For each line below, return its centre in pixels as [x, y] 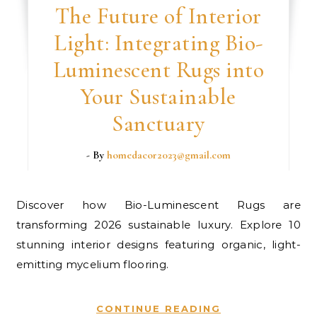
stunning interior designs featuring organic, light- [158, 244]
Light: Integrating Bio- [158, 43]
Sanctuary [158, 123]
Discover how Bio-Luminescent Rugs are [21, 205]
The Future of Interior [158, 16]
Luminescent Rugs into [158, 70]
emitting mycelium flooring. [93, 264]
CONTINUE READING [158, 309]
